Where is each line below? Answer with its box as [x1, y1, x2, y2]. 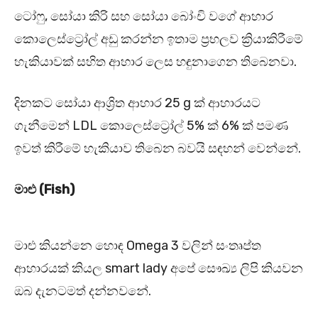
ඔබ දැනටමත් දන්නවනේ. [14, 283, 154, 300]
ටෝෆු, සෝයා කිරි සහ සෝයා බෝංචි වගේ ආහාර [14, 9, 273, 25]
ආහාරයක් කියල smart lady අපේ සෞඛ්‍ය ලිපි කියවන [14, 261, 303, 277]
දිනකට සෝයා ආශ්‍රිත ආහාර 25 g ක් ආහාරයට [14, 95, 261, 111]
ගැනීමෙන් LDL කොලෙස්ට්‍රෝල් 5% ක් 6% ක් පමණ [14, 118, 288, 134]
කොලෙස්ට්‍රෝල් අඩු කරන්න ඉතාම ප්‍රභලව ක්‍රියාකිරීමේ [14, 31, 303, 48]
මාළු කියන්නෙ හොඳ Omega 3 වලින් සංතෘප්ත [14, 238, 261, 254]
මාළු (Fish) [14, 182, 75, 198]
